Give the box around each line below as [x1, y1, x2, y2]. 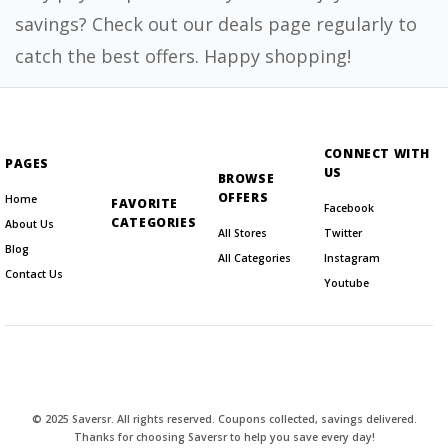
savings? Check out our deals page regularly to [15, 12, 417, 36]
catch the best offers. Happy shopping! [15, 44, 351, 68]
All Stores [217, 226, 267, 240]
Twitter [323, 226, 362, 240]
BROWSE [217, 170, 275, 187]
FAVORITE [111, 194, 179, 212]
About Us [5, 216, 54, 231]
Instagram [323, 251, 380, 265]
